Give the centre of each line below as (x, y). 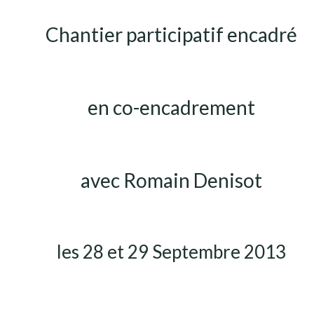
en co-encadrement (171, 107)
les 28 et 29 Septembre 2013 (171, 252)
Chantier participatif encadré (171, 34)
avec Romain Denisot (171, 180)
